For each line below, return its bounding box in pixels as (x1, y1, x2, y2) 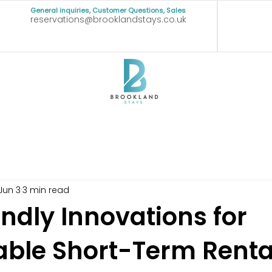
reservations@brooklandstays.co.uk (30, 13, 186, 25)
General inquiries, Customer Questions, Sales (30, 5, 186, 15)
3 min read (22, 183, 69, 196)
